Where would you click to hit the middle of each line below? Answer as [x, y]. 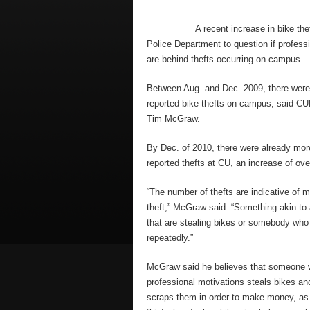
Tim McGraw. [173, 119]
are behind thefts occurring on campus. [225, 59]
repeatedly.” [170, 238]
